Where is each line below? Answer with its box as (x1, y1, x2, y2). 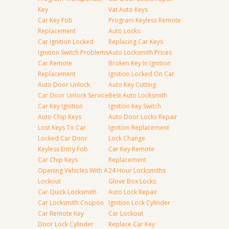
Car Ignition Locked (38, 37, 94, 46)
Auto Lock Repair (108, 188, 157, 196)
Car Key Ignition (38, 102, 83, 110)
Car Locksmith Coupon (38, 198, 104, 207)
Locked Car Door (38, 134, 87, 143)
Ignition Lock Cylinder (108, 198, 170, 207)
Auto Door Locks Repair (108, 112, 177, 121)
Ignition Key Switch (108, 102, 161, 110)
